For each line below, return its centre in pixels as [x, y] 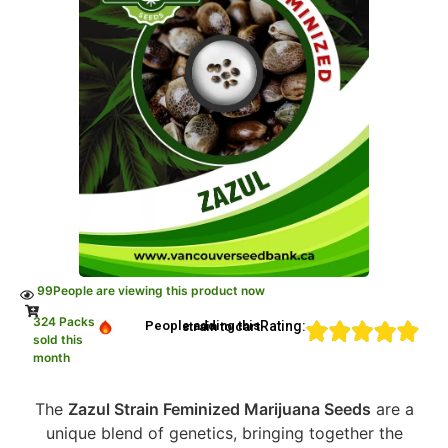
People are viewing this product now [159, 291]
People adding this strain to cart [220, 327]
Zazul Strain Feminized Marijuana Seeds [219, 408]
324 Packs [63, 322]
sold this [57, 340]
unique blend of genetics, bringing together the [224, 432]
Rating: [282, 326]
